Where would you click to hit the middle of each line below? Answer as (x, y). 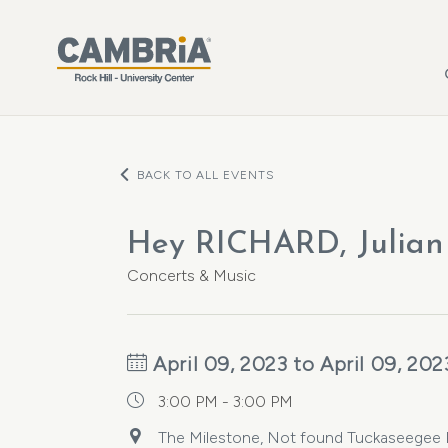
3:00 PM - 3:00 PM (225, 401)
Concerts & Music (191, 275)
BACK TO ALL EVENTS (206, 175)
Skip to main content (94, 14)
